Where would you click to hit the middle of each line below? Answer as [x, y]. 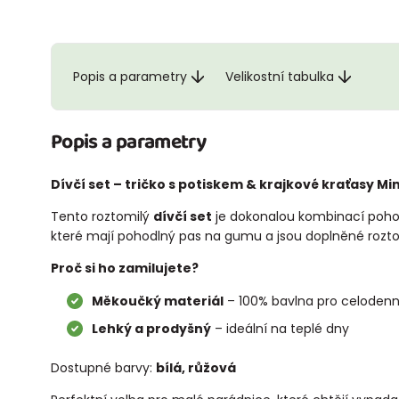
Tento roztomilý [102, 216]
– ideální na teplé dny [281, 328]
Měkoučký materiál [157, 301]
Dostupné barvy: [103, 367]
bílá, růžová [196, 367]
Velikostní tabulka [280, 76]
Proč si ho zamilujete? [125, 268]
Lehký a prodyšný [151, 328]
